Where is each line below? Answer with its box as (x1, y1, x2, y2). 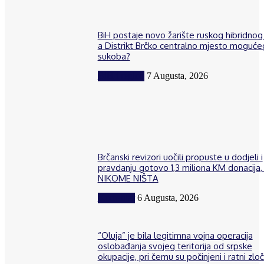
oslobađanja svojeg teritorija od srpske (97, 240, 252, 252)
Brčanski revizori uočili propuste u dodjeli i (97, 151, 263, 163)
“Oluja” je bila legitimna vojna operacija (97, 230, 253, 242)
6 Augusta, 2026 (137, 192, 199, 203)
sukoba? (97, 50, 130, 62)
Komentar (97, 192, 135, 203)
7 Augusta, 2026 (146, 70, 208, 81)
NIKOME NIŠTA (97, 172, 159, 184)
